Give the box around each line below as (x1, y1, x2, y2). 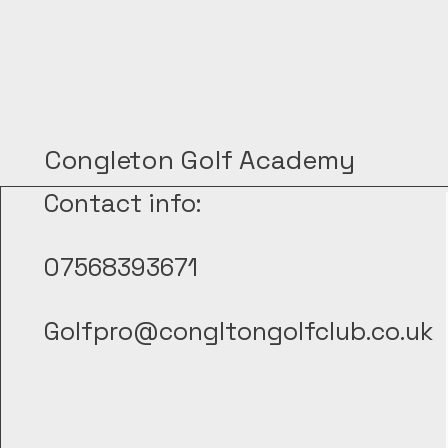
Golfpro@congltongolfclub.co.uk (44, 315, 433, 347)
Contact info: (44, 187, 201, 219)
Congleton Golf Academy (44, 143, 355, 177)
